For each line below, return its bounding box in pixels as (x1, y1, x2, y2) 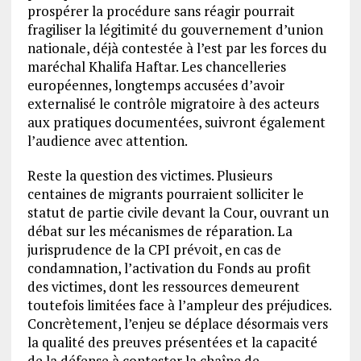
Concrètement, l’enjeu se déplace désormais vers (27, 314, 328, 334)
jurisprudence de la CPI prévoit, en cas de (27, 240, 281, 259)
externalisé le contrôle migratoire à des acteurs (27, 94, 319, 114)
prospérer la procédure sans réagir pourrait (27, 2, 295, 21)
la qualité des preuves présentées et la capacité (27, 333, 317, 352)
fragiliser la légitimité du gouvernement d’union (27, 20, 323, 39)
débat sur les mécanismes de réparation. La (27, 222, 293, 241)
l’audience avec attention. (27, 131, 188, 151)
